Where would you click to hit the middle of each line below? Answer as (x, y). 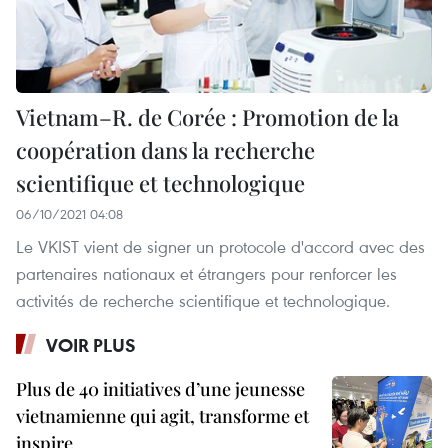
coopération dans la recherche (165, 150)
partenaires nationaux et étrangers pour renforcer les (206, 274)
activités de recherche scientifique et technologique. (203, 301)
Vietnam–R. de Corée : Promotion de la (207, 117)
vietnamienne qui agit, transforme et (162, 416)
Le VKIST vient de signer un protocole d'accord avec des (220, 247)
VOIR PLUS (91, 345)
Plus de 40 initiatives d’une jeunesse (160, 389)
